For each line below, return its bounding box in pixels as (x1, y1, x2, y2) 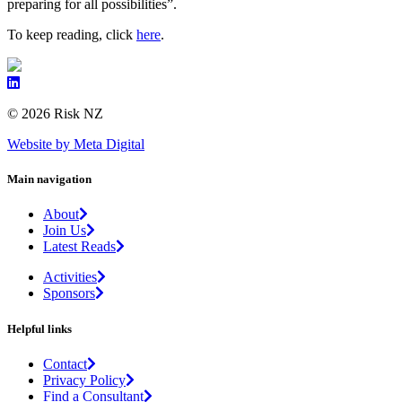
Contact (43, 355, 87, 371)
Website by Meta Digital (7, 136, 144, 153)
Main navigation (7, 172, 92, 187)
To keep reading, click (7, 27, 136, 43)
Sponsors (43, 285, 95, 301)
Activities (43, 269, 97, 285)
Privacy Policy (43, 371, 126, 388)
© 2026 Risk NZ (7, 106, 103, 122)
